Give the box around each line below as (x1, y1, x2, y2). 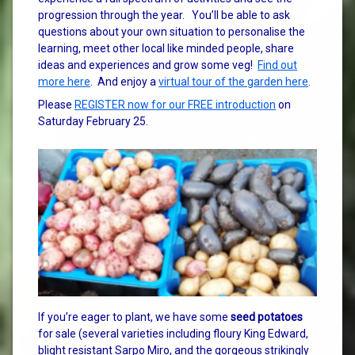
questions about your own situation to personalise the (38, 25, 305, 38)
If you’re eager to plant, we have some (38, 310, 231, 323)
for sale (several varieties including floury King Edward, (38, 326, 308, 340)
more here (38, 74, 90, 88)
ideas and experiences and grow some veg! (38, 58, 258, 71)
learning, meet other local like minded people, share (38, 41, 294, 55)
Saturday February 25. (38, 114, 151, 128)
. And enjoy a (90, 74, 158, 88)
